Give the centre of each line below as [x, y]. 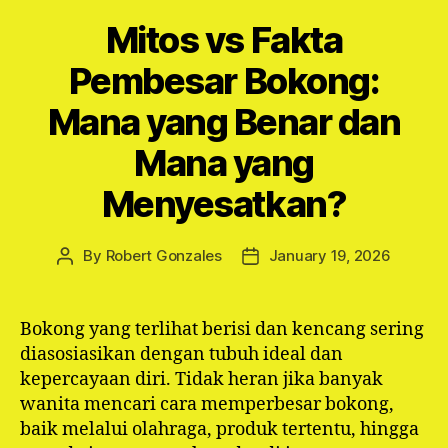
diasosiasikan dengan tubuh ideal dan [181, 354]
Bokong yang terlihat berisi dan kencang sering [222, 329]
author [87, 278]
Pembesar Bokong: [224, 81]
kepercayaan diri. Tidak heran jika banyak [201, 379]
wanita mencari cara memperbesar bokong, [207, 404]
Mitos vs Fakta [224, 40]
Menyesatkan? [224, 204]
